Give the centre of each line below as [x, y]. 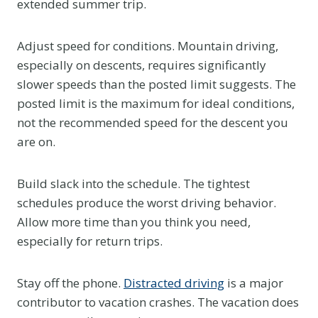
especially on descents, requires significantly [142, 65]
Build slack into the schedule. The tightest [133, 183]
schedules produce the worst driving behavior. [147, 202]
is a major [254, 283]
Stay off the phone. [70, 283]
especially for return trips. [90, 241]
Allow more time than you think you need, [134, 221]
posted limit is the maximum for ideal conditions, [156, 103]
